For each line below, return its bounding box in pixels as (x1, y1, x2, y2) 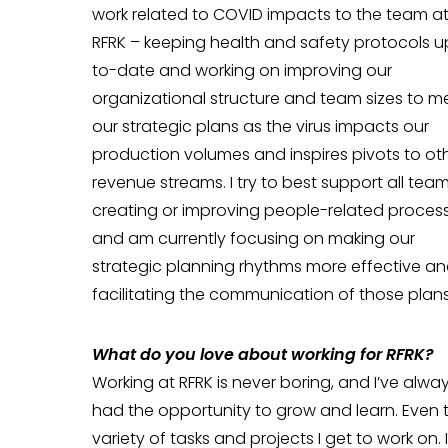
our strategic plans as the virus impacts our (92, 115, 429, 138)
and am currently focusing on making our (92, 227, 415, 250)
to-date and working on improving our (92, 59, 392, 82)
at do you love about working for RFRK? (119, 343, 434, 366)
